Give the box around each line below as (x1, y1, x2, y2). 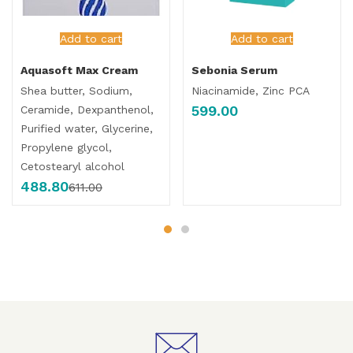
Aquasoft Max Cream (20, 64, 138, 76)
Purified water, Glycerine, (20, 122, 153, 135)
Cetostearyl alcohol (20, 160, 124, 173)
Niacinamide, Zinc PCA (191, 84, 310, 97)
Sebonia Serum (191, 64, 277, 76)
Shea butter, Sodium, (20, 84, 132, 97)
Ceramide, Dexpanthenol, (20, 103, 154, 116)
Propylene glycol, (20, 141, 112, 154)
